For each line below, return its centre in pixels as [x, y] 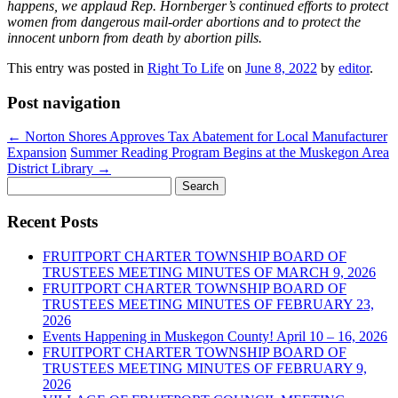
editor [354, 68]
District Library [52, 169]
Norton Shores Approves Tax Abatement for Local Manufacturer [204, 137]
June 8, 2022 [281, 68]
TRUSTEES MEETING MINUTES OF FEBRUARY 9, [205, 368]
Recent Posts [52, 221]
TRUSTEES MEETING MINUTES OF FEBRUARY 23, [208, 304]
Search [25, 184]
